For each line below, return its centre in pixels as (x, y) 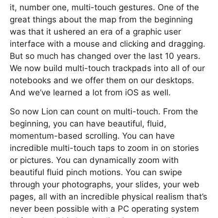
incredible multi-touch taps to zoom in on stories (104, 148)
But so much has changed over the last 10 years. (105, 56)
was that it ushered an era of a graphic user (95, 32)
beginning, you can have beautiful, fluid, (88, 124)
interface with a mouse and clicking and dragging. (108, 44)
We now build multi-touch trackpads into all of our (107, 68)
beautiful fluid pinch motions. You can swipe (96, 172)
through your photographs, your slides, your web (105, 184)
